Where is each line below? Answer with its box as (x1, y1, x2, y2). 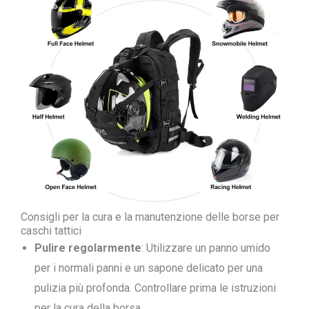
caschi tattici (21, 224, 81, 237)
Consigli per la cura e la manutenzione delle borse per (21, 210, 279, 223)
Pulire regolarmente (34, 241, 141, 255)
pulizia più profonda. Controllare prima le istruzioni (34, 281, 276, 295)
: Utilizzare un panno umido (141, 241, 270, 255)
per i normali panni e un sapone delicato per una (34, 261, 263, 275)
